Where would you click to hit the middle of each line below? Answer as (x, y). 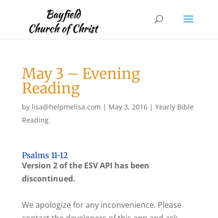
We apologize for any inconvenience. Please (101, 205)
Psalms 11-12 (45, 155)
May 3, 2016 (128, 107)
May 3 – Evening (81, 73)
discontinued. (48, 179)
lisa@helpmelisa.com (66, 107)
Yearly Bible (174, 107)
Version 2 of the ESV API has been (85, 165)
